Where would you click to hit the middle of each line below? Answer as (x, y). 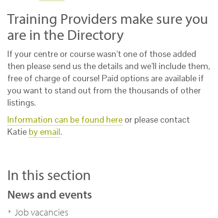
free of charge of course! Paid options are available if (106, 78)
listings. (22, 102)
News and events (50, 194)
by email (45, 132)
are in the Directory (65, 35)
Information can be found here (65, 119)
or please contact (156, 119)
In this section (49, 175)
